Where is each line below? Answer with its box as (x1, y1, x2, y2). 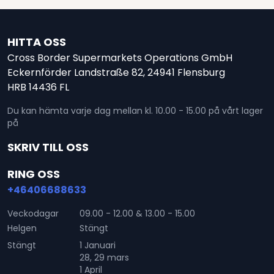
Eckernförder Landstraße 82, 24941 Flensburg (7, 65, 225, 80)
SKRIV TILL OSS (7, 139, 89, 155)
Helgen (7, 222, 37, 234)
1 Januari (79, 239, 116, 251)
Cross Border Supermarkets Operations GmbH (7, 51, 232, 65)
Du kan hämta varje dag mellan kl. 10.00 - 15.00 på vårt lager (7, 105, 263, 117)
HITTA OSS (7, 34, 66, 50)
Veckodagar (7, 207, 59, 220)
